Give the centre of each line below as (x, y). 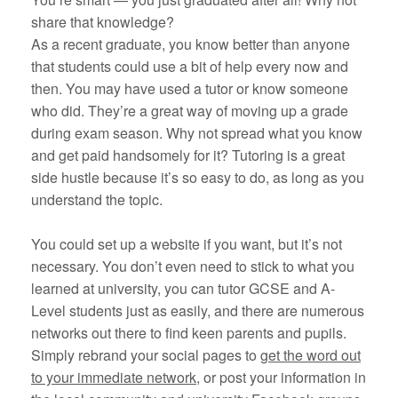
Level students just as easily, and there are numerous (198, 311)
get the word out (310, 355)
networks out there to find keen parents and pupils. (189, 333)
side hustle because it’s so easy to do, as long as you (198, 178)
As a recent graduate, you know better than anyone (191, 44)
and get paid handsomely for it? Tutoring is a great (188, 155)
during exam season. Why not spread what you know (197, 133)
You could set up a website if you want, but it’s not (187, 244)
